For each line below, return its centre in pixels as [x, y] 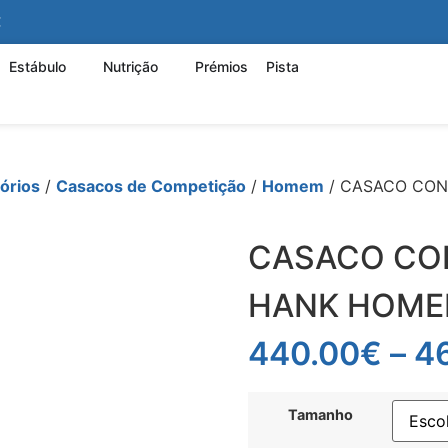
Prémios [222, 66]
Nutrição [131, 66]
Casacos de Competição [151, 186]
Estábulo [38, 66]
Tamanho [320, 415]
